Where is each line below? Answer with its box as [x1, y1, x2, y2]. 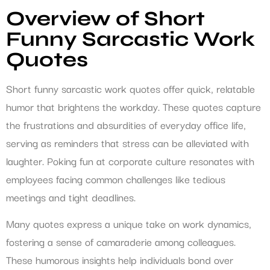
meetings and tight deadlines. [6, 188, 136, 205]
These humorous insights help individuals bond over [6, 251, 233, 268]
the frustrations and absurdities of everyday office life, [6, 116, 246, 133]
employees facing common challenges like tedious [6, 170, 225, 187]
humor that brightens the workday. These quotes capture [6, 98, 261, 115]
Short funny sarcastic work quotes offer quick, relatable [6, 80, 255, 96]
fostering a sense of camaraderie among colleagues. [6, 233, 236, 250]
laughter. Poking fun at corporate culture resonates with [6, 152, 254, 169]
